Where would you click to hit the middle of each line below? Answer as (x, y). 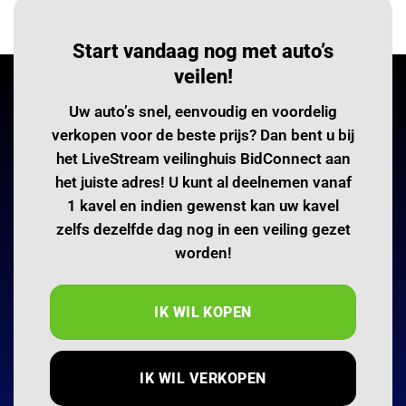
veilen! (203, 76)
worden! (203, 252)
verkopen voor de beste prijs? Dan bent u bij (203, 135)
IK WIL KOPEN (203, 312)
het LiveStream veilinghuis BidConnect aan (203, 158)
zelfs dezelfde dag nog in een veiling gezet (203, 229)
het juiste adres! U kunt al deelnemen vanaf (203, 182)
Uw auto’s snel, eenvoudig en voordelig (203, 111)
